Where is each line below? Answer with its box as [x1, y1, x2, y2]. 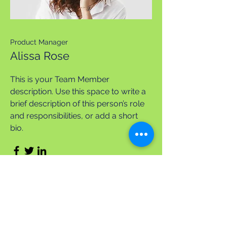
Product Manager [10, 38, 68, 46]
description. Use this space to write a [10, 87, 146, 96]
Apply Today [44, 201, 119, 216]
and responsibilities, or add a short [10, 111, 138, 121]
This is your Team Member [10, 74, 109, 84]
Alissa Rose [10, 49, 69, 62]
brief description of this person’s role [10, 99, 144, 108]
